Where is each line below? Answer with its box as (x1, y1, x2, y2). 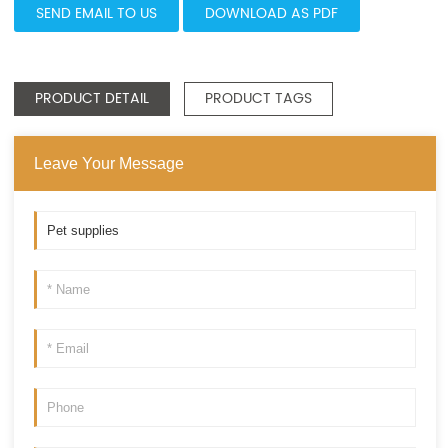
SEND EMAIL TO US (36, 2, 158, 26)
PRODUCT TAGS (205, 87, 313, 111)
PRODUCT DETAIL (35, 87, 150, 111)
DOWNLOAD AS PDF (205, 2, 339, 26)
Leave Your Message (34, 155, 185, 173)
